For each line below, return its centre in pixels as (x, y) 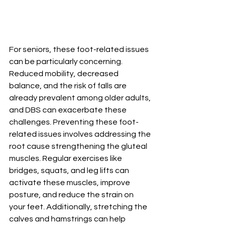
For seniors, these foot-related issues (80, 49)
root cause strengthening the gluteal (79, 146)
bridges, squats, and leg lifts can (70, 170)
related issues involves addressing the (81, 134)
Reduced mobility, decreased (65, 73)
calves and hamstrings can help (68, 219)
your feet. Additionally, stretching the (79, 207)
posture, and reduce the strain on (72, 194)
